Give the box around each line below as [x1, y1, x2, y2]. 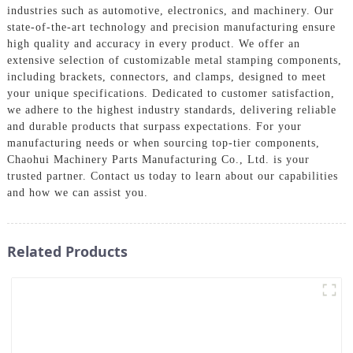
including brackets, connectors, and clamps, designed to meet [6, 70, 326, 83]
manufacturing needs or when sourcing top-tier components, [6, 136, 320, 149]
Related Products [6, 241, 128, 261]
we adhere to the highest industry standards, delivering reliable [6, 103, 336, 116]
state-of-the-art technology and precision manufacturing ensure [6, 20, 336, 33]
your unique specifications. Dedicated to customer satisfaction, [6, 87, 335, 99]
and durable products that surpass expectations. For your [6, 120, 302, 132]
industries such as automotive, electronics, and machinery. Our [6, 4, 334, 17]
